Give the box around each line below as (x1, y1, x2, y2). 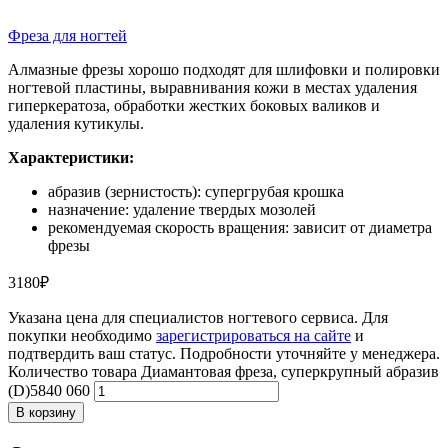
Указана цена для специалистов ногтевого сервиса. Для (8, 308, 388, 326)
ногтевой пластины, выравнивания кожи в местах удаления (8, 78, 417, 96)
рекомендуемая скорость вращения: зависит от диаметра (48, 218, 432, 236)
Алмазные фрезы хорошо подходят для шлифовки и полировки (8, 60, 440, 78)
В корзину (16, 404, 76, 420)
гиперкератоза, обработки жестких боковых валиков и (8, 96, 380, 114)
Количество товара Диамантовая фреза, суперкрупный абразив (8, 362, 439, 380)
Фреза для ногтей (8, 26, 127, 44)
